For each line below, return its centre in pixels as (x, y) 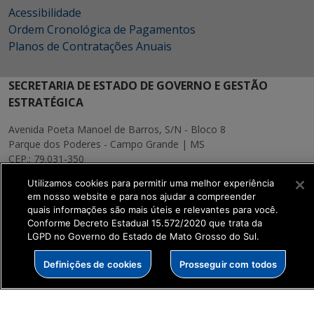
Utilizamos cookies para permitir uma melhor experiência (151, 183)
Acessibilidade (45, 13)
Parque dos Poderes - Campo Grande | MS (107, 144)
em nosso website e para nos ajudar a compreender (142, 196)
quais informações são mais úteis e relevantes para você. (153, 210)
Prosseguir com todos (228, 264)
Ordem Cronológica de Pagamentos (102, 29)
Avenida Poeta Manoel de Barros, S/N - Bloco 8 (117, 129)
